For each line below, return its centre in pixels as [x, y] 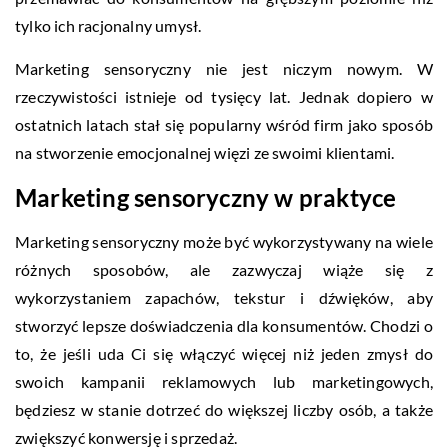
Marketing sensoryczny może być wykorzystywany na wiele [224, 241]
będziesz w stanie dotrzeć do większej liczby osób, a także [224, 409]
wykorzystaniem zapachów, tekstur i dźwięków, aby [224, 297]
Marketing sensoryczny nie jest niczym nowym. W [224, 68]
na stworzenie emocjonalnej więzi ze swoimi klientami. [205, 152]
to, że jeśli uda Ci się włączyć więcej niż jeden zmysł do [224, 353]
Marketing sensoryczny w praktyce [206, 197]
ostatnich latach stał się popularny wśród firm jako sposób [224, 124]
